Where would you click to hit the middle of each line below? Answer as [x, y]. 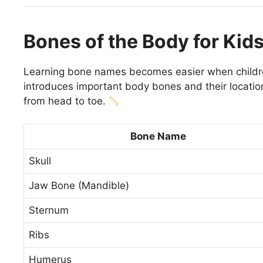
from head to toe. [66, 101]
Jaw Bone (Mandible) [79, 185]
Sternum [49, 210]
